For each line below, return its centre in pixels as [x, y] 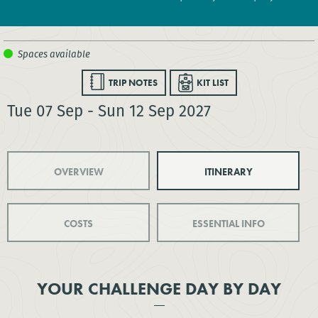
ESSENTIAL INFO [228, 223]
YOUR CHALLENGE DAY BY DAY [159, 288]
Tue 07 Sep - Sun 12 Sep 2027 [109, 110]
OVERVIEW [78, 171]
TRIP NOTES [133, 82]
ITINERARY [228, 171]
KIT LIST [212, 82]
